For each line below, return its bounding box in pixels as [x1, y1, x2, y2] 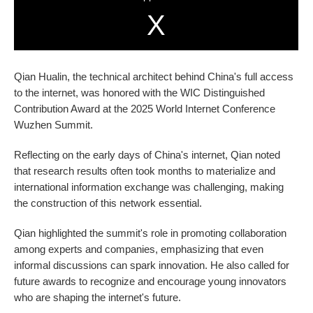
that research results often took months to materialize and [14, 164, 276, 177]
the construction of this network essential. [14, 196, 203, 209]
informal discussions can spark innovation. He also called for [14, 259, 290, 271]
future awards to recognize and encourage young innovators [14, 275, 287, 287]
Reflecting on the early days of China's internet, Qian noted [14, 148, 281, 161]
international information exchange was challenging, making [14, 180, 284, 193]
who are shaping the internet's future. [14, 291, 182, 303]
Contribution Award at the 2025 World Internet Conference [14, 102, 276, 115]
